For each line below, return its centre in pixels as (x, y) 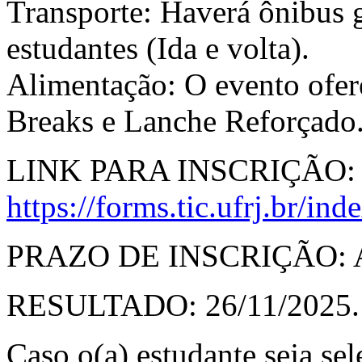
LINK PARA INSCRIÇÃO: (181, 170)
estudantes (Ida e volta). (158, 48)
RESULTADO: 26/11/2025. (183, 305)
